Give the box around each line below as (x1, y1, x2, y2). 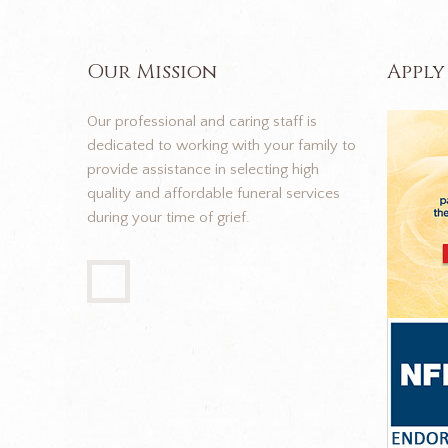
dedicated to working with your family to (87, 137, 356, 155)
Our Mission (87, 58, 217, 86)
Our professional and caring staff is (87, 113, 317, 131)
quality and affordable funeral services (87, 185, 340, 203)
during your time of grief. (87, 209, 250, 227)
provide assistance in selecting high (87, 161, 319, 179)
